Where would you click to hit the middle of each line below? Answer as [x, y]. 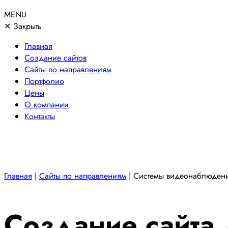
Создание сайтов [55, 58]
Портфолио [44, 81]
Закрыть [26, 26]
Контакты [40, 117]
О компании [47, 105]
